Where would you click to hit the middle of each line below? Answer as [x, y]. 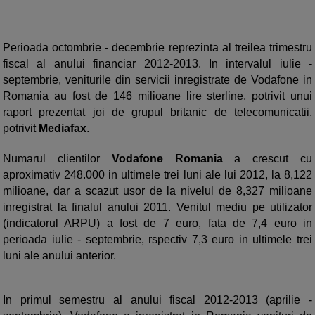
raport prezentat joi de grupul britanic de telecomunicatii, [157, 112]
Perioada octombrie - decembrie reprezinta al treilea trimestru [157, 48]
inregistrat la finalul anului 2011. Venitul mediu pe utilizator [157, 207]
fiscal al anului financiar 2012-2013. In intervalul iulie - [157, 64]
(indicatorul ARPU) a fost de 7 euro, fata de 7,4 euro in [157, 224]
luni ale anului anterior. [59, 256]
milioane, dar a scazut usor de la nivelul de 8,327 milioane [157, 191]
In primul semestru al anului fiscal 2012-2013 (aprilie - [157, 300]
